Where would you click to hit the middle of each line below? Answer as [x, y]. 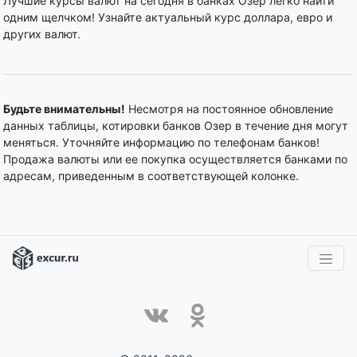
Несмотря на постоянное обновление [229, 109]
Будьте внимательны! [64, 109]
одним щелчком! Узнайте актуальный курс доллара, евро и [168, 17]
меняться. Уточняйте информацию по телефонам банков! [161, 142]
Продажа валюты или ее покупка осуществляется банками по [175, 159]
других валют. [42, 34]
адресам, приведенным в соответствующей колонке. [151, 176]
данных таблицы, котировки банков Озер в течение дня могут [176, 126]
